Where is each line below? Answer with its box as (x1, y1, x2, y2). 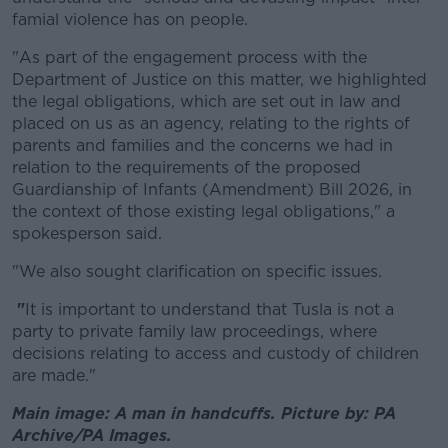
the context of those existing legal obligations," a (12, 202, 395, 221)
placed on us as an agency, (12, 114, 229, 133)
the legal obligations (12, 92, 171, 111)
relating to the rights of (229, 114, 410, 133)
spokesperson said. (12, 224, 167, 243)
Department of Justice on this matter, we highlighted (12, 70, 427, 89)
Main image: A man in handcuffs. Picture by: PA (12, 404, 396, 423)
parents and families (12, 136, 175, 155)
